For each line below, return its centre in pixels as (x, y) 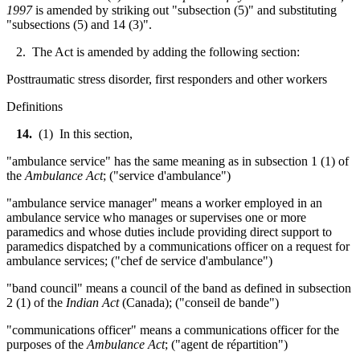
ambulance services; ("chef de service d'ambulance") (139, 260)
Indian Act (92, 302)
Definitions (35, 106)
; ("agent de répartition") (226, 344)
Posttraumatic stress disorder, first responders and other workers (167, 79)
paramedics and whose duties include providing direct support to (169, 231)
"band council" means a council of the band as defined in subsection (179, 288)
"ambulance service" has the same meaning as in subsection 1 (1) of (178, 161)
